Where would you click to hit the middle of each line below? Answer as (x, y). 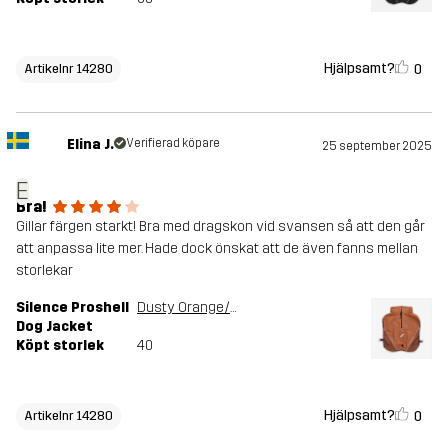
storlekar (44, 271)
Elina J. (90, 145)
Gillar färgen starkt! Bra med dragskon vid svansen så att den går (220, 227)
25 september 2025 (377, 146)
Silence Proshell (72, 308)
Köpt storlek (60, 346)
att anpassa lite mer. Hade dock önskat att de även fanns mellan (217, 249)
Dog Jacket (54, 327)
